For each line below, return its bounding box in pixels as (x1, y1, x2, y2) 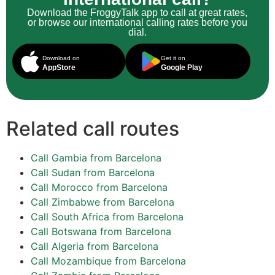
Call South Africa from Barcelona (31, 211, 184, 223)
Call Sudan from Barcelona (31, 166, 155, 179)
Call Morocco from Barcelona (31, 181, 168, 194)
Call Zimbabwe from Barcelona (31, 196, 174, 209)
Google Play (160, 63, 203, 72)
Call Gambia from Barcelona (31, 152, 161, 165)
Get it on (160, 55, 185, 62)
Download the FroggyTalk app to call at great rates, (27, 7, 248, 18)
